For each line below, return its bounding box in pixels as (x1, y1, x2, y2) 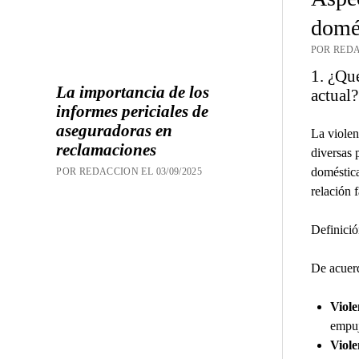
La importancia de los (56, 82, 210, 102)
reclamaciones (56, 139, 157, 159)
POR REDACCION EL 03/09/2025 (56, 165, 203, 177)
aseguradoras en (56, 120, 173, 140)
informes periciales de (56, 101, 209, 121)
